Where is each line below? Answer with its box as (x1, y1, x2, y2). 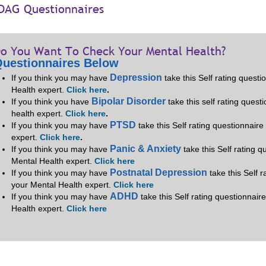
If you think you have (11, 97, 91, 106)
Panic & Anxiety (110, 144, 181, 154)
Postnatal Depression (110, 167, 207, 178)
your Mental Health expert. (11, 180, 113, 189)
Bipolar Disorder (91, 96, 166, 106)
